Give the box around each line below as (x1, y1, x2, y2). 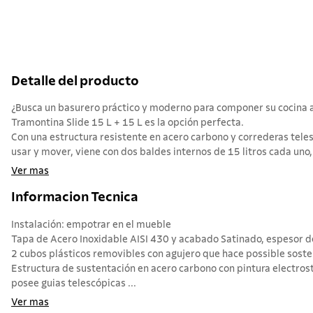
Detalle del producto (11, 74, 139, 88)
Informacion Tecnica (11, 191, 138, 205)
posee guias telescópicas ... (11, 278, 136, 289)
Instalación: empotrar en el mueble (11, 219, 171, 230)
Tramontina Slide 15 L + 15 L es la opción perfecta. (11, 118, 244, 129)
